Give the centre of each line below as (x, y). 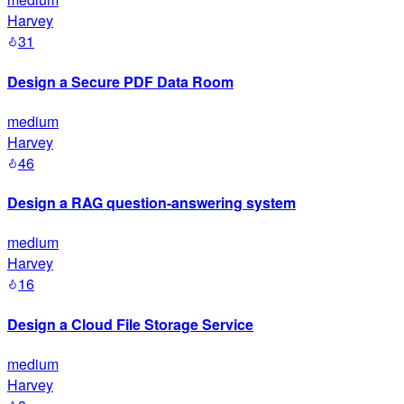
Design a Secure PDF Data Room (120, 81)
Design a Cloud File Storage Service (130, 324)
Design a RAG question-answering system (151, 203)
